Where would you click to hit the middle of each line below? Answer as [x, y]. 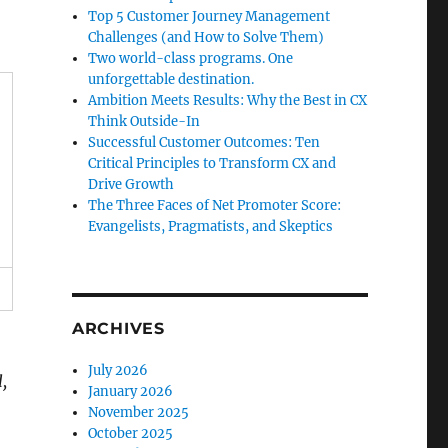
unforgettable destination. [171, 79]
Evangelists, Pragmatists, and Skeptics [211, 226]
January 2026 [131, 391]
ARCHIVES [118, 328]
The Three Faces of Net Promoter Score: [215, 205]
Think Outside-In [144, 121]
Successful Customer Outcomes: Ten [204, 142]
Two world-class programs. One [191, 58]
